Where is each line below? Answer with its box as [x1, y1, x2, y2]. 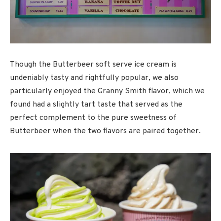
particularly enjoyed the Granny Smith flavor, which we [10, 86, 205, 96]
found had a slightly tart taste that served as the [10, 99, 183, 110]
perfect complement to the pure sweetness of [10, 112, 177, 123]
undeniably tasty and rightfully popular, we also [10, 73, 179, 83]
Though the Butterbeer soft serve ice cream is [10, 59, 177, 70]
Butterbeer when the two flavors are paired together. [10, 126, 201, 136]
